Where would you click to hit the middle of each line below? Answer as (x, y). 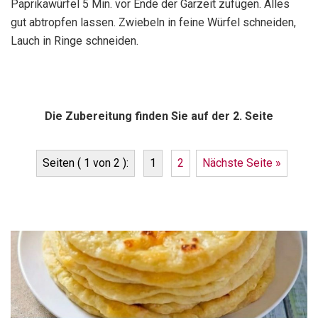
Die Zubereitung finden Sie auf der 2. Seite (159, 116)
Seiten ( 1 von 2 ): (86, 163)
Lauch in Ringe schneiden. (75, 41)
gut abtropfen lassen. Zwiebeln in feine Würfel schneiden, (153, 23)
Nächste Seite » (242, 163)
